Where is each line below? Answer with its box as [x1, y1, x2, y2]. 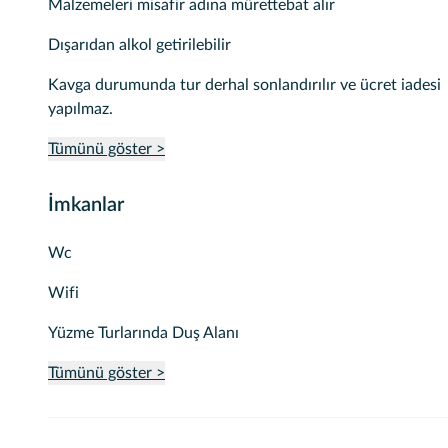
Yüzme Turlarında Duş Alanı [48, 325, 239, 341]
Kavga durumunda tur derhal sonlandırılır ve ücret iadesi [48, 77, 441, 93]
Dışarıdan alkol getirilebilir [48, 37, 231, 53]
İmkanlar [48, 195, 124, 215]
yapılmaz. [48, 101, 113, 117]
